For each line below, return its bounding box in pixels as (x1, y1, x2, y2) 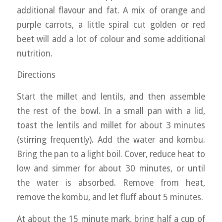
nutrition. (16, 48, 53, 58)
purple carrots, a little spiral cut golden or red (16, 19, 206, 30)
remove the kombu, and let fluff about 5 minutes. (16, 192, 203, 202)
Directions (16, 70, 55, 80)
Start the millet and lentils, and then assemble (16, 91, 206, 102)
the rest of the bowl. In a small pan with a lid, (16, 106, 206, 116)
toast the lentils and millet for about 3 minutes (16, 120, 206, 130)
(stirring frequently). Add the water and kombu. (16, 134, 206, 145)
